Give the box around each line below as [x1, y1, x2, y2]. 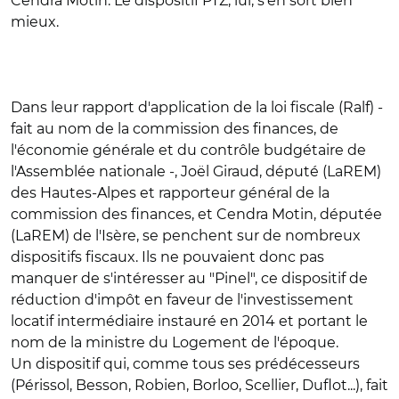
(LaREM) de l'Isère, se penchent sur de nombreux [11, 227, 361, 244]
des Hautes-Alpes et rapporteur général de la [11, 184, 330, 201]
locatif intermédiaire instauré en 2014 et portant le [11, 313, 368, 330]
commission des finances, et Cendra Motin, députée [11, 206, 382, 223]
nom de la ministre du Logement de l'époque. [11, 334, 338, 351]
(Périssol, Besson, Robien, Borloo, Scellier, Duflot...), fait [11, 377, 388, 394]
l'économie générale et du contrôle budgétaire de [11, 142, 366, 159]
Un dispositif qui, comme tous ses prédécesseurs [11, 355, 360, 372]
